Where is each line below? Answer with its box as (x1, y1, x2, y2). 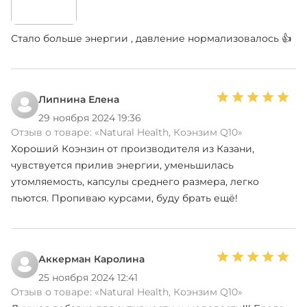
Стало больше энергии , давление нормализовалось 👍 (11, 32, 291, 45)
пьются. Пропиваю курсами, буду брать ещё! (11, 191, 238, 204)
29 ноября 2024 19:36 (38, 111, 141, 124)
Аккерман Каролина (38, 252, 145, 265)
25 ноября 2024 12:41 (38, 271, 138, 284)
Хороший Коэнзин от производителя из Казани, (11, 142, 254, 155)
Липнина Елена (38, 93, 119, 106)
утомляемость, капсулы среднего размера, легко (11, 175, 259, 188)
